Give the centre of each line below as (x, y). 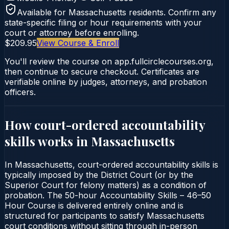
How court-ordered (63, 124)
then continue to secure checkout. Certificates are (102, 71)
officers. (20, 92)
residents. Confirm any (171, 12)
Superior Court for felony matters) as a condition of (106, 185)
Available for (43, 12)
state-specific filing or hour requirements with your (103, 22)
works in (63, 141)
